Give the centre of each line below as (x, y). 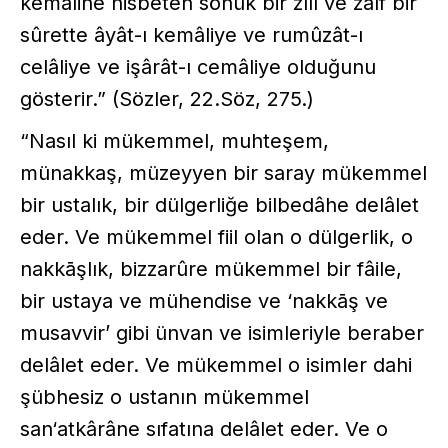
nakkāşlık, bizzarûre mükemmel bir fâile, (211, 268)
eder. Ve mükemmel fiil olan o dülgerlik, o (216, 236)
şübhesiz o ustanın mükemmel (164, 396)
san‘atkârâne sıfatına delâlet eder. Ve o (204, 428)
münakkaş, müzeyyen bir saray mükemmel (223, 172)
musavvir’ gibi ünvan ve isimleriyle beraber (222, 332)
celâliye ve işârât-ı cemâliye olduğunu (198, 66)
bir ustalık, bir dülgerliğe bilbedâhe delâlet (219, 204)
